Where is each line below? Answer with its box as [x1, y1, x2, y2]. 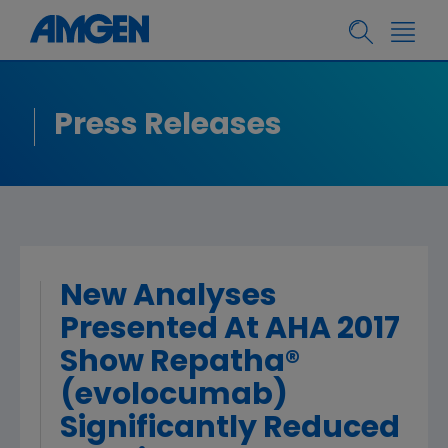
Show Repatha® [60, 348, 300, 379]
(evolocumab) [60, 381, 288, 412]
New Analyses [60, 282, 277, 313]
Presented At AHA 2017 [60, 315, 400, 346]
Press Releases [54, 111, 282, 142]
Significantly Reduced [60, 414, 400, 445]
